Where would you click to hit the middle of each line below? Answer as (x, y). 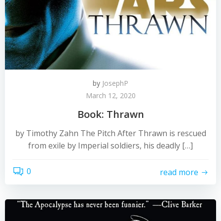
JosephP (115, 83)
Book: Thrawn (110, 114)
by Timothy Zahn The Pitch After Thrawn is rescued (110, 133)
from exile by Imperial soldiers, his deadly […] (110, 146)
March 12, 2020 (110, 95)
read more (179, 172)
